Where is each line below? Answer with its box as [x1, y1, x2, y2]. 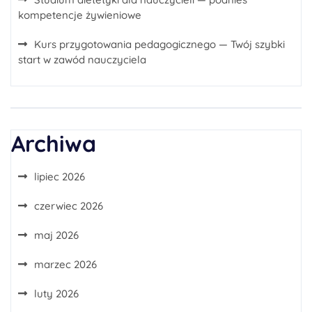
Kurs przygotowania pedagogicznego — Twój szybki [34, 38, 285, 51]
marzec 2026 [34, 258, 97, 271]
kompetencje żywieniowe [18, 8, 141, 22]
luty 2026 [34, 287, 79, 300]
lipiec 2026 [34, 170, 85, 183]
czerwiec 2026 [34, 199, 103, 212]
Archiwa [11, 130, 96, 157]
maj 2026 [34, 228, 79, 242]
